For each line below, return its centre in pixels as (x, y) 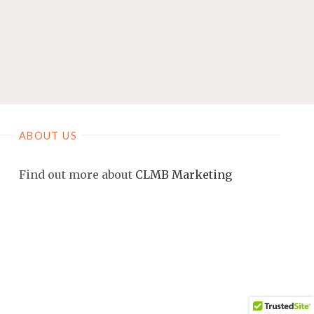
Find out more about (77, 174)
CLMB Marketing (183, 174)
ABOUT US (48, 135)
